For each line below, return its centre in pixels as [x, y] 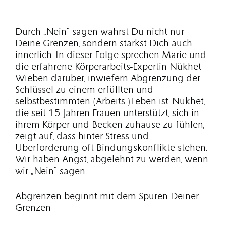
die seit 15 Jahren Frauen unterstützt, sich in [107, 113]
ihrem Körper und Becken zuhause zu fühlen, [110, 125]
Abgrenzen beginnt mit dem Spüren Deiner [107, 196]
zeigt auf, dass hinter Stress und [82, 136]
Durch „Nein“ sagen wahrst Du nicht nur [100, 32]
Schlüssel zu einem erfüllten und [84, 90]
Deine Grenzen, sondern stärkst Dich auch [104, 44]
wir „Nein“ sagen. [51, 171]
